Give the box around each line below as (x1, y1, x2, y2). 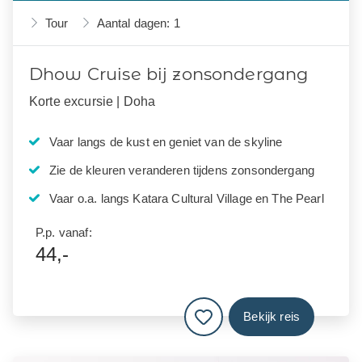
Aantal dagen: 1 (96, 15, 180, 30)
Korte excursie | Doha (29, 93, 156, 108)
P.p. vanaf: (36, 225, 92, 239)
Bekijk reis (243, 309, 300, 324)
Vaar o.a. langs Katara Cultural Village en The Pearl (49, 191, 324, 205)
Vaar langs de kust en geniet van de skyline (49, 134, 283, 149)
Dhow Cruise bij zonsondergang (29, 63, 309, 84)
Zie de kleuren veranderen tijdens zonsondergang (49, 162, 315, 177)
